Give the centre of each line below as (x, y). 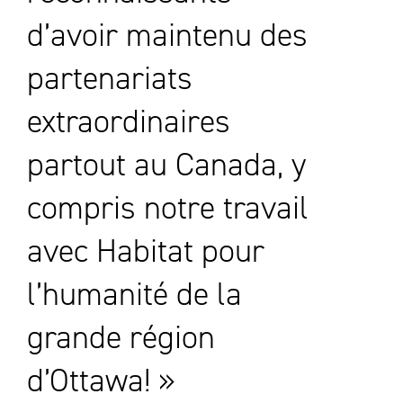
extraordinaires (129, 121)
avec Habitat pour (146, 251)
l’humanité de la (134, 294)
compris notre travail (168, 207)
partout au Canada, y (167, 164)
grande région (121, 337)
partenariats (110, 78)
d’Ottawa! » (101, 380)
